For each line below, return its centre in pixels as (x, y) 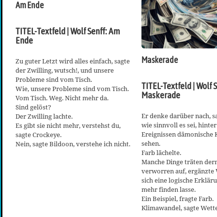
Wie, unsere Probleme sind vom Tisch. (72, 88)
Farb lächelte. (161, 153)
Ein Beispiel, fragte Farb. (178, 199)
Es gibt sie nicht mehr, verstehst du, (68, 125)
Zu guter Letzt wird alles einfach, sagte (73, 61)
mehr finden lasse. (169, 190)
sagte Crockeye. (39, 134)
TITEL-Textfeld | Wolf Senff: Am (68, 31)
